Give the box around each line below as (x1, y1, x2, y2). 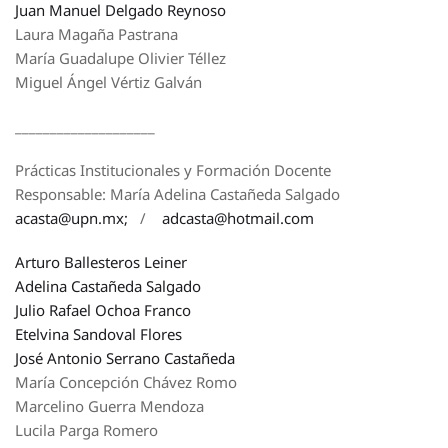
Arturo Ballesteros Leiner (15, 252, 187, 272)
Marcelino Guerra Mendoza (15, 396, 204, 416)
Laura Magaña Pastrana (15, 24, 178, 44)
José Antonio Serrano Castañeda (15, 348, 235, 368)
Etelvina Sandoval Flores (15, 324, 182, 344)
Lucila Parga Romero (15, 420, 158, 440)
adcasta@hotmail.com (162, 208, 314, 228)
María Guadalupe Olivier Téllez (15, 48, 226, 68)
